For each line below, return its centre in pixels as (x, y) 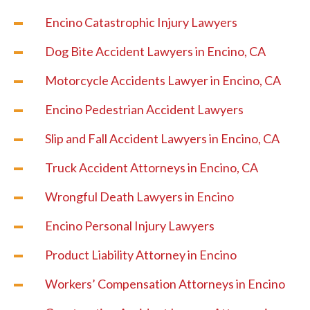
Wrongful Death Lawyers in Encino (139, 197)
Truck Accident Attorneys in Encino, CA (152, 168)
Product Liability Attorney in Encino (141, 255)
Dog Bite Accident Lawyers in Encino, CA (155, 52)
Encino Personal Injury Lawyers (130, 226)
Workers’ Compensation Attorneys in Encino (165, 284)
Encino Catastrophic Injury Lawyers (141, 22)
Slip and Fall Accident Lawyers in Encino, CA (162, 139)
